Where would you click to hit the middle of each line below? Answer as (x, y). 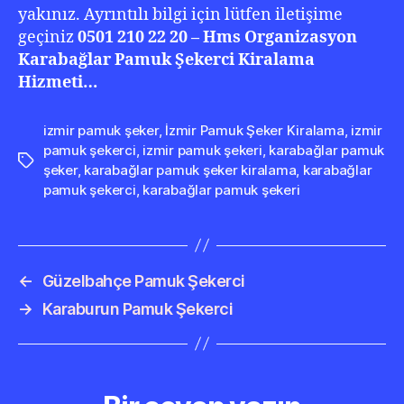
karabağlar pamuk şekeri (221, 189)
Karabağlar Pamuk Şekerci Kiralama (166, 60)
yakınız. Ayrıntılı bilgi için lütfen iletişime (180, 14)
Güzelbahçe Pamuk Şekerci (143, 280)
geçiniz (46, 37)
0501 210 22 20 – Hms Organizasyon (216, 37)
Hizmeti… (58, 82)
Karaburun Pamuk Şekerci (138, 308)
